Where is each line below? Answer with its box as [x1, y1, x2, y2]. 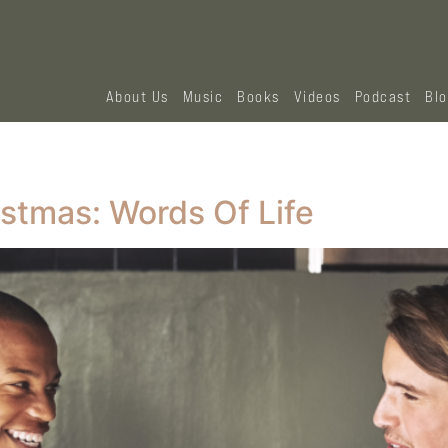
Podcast [354, 87, 412, 106]
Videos [293, 87, 341, 106]
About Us [105, 87, 169, 106]
